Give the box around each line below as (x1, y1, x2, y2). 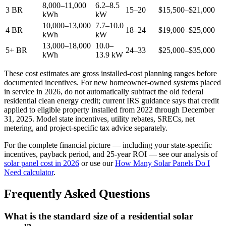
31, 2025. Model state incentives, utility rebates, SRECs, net (4, 114, 195, 123)
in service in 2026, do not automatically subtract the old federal (4, 87, 203, 96)
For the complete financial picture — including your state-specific (4, 140, 212, 149)
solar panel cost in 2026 (4, 158, 79, 167)
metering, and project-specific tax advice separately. (4, 123, 167, 132)
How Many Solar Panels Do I (115, 158, 210, 167)
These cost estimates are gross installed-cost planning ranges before (4, 69, 217, 78)
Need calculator (4, 167, 53, 177)
